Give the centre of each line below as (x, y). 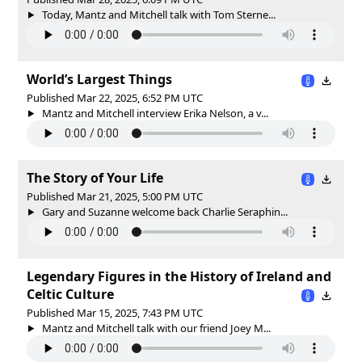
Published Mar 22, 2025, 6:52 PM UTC (115, 97)
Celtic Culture (70, 294)
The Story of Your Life (95, 177)
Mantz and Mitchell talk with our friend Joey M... (155, 328)
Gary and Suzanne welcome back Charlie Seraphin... (163, 211)
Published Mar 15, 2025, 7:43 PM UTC (115, 312)
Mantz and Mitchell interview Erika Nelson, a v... (154, 113)
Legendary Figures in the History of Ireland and (179, 276)
